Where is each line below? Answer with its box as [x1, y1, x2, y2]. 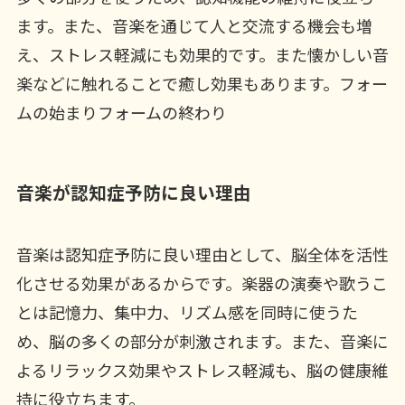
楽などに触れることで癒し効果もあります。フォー [15, 71, 388, 95]
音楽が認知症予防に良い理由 [15, 178, 251, 205]
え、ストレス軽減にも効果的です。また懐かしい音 [15, 42, 389, 66]
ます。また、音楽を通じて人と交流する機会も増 [15, 13, 372, 37]
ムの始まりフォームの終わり [15, 99, 227, 124]
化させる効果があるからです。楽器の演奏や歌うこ [15, 271, 388, 296]
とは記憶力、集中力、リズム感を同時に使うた [15, 300, 358, 325]
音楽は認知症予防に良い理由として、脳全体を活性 [15, 242, 389, 267]
